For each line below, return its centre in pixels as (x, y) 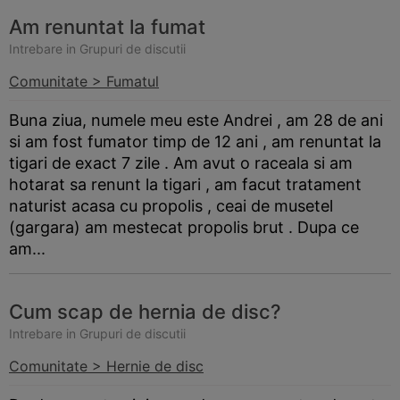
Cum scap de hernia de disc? (145, 312)
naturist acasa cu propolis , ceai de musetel (171, 206)
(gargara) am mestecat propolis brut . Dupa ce (184, 227)
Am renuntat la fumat (107, 27)
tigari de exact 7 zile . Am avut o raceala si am (181, 163)
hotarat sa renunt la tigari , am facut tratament (185, 184)
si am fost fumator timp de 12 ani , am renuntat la (195, 142)
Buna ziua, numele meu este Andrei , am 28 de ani (196, 120)
